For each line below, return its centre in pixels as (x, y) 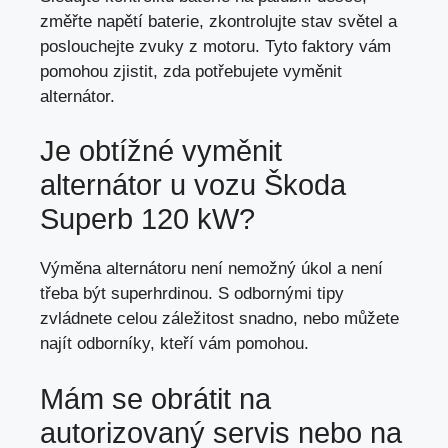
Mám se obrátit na (155, 398)
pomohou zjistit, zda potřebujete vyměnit (191, 71)
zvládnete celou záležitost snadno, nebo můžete (219, 319)
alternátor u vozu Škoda (193, 185)
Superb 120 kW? (147, 219)
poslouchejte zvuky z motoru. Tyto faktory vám (215, 46)
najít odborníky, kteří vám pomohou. (174, 344)
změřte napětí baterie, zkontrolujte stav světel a (218, 21)
